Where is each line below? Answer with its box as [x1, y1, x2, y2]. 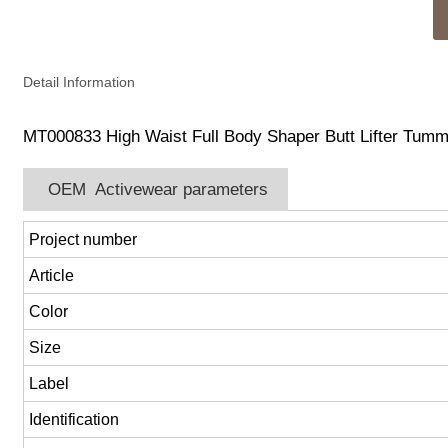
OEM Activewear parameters [43, 179, 269, 200]
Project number [29, 231, 138, 249]
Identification [29, 411, 120, 429]
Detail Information [23, 74, 136, 91]
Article [29, 267, 75, 285]
